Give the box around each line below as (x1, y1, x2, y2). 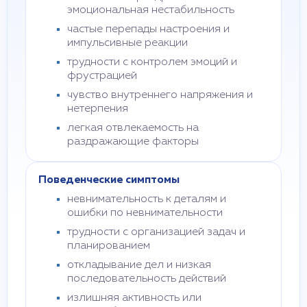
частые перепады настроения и (67, 24, 230, 35)
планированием (67, 241, 150, 251)
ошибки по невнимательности (67, 208, 223, 219)
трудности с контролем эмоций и (67, 57, 237, 68)
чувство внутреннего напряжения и (67, 90, 253, 101)
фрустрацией (67, 71, 137, 82)
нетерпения (67, 103, 128, 114)
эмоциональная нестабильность (67, 5, 234, 16)
